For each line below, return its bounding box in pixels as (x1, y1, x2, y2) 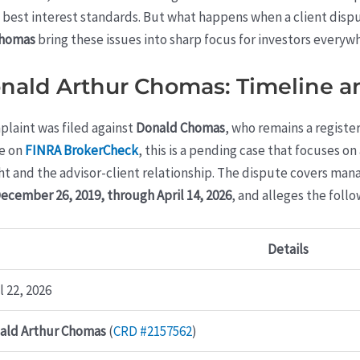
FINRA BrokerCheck (25, 141, 138, 160)
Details (268, 240, 309, 259)
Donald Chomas (136, 119, 225, 137)
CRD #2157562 (113, 322, 192, 341)
